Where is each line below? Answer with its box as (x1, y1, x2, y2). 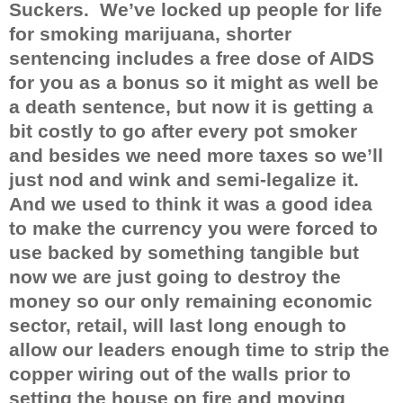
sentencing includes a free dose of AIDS (9, 47, 374, 69)
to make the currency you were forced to (9, 217, 378, 239)
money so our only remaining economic (9, 290, 372, 312)
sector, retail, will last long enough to (9, 314, 346, 336)
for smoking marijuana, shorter (9, 22, 291, 45)
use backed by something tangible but (9, 241, 359, 264)
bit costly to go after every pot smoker (9, 120, 357, 142)
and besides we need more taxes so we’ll (9, 144, 383, 166)
